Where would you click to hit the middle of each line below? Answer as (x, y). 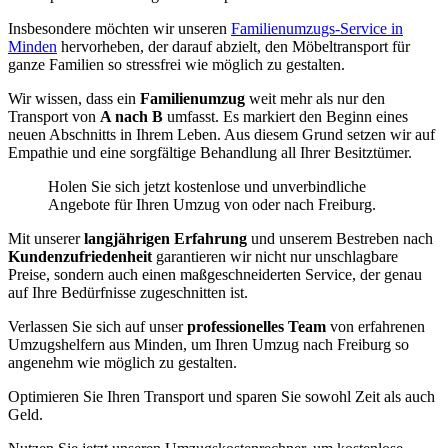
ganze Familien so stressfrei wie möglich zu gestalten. (176, 65)
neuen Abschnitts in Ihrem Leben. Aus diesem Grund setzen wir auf (221, 135)
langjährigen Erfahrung (167, 239)
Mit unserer (46, 239)
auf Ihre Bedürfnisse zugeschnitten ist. (128, 293)
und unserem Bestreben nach (342, 239)
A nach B (131, 117)
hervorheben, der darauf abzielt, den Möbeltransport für (233, 47)
